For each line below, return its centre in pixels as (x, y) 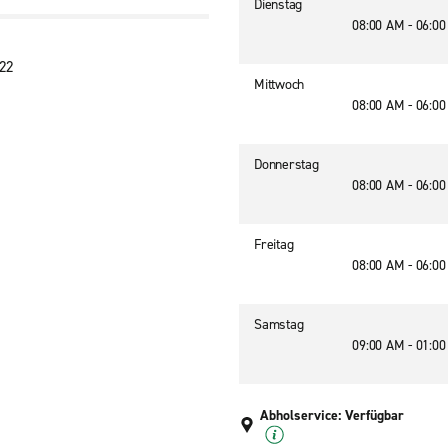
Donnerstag (286, 164)
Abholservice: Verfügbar (332, 415)
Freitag (274, 244)
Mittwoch (279, 84)
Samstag (279, 324)
